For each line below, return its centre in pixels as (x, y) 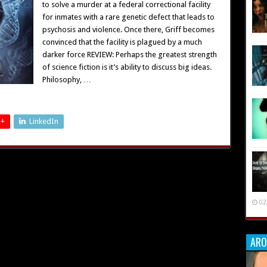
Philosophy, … (66, 80)
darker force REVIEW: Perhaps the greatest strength (129, 55)
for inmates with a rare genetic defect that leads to (128, 17)
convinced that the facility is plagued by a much (122, 42)
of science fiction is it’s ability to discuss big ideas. (127, 67)
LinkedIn (44, 121)
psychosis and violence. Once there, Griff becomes (128, 30)
